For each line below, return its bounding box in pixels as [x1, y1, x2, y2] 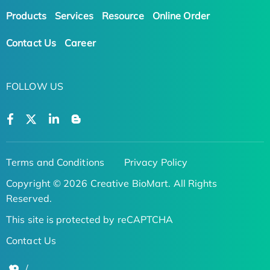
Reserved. [6, 192, 52, 204]
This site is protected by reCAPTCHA [6, 213, 174, 225]
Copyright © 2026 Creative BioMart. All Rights [6, 177, 218, 189]
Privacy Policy [124, 155, 188, 168]
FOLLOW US [6, 80, 63, 92]
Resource [101, 9, 144, 22]
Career [64, 36, 96, 49]
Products [6, 9, 46, 22]
